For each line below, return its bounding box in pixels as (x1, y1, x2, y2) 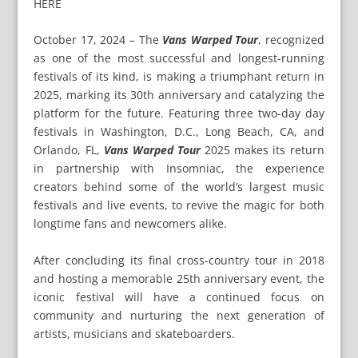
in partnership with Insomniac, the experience (34, 161, 324, 177)
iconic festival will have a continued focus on (34, 288, 324, 304)
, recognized (258, 32, 324, 48)
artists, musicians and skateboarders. (34, 325, 236, 341)
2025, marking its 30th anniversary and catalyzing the (34, 87, 324, 103)
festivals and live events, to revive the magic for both (34, 197, 324, 213)
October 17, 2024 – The (34, 32, 163, 48)
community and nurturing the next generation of (34, 307, 324, 323)
